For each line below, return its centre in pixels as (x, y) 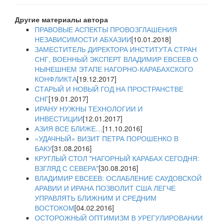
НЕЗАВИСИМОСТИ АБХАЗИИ (83, 39)
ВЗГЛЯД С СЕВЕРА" (67, 168)
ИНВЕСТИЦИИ (59, 119)
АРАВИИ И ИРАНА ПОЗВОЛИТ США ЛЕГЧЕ (105, 188)
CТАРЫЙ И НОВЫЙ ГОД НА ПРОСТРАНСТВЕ (109, 89)
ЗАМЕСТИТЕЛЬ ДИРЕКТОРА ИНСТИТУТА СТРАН (116, 49)
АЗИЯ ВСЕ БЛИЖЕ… (69, 129)
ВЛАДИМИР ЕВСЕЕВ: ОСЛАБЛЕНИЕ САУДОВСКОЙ (118, 178)
